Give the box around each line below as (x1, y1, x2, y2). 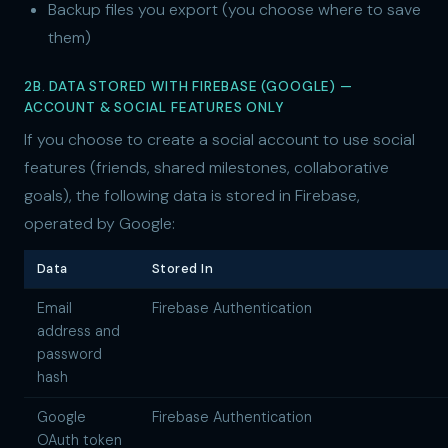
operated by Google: (24, 213, 175, 235)
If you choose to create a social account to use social (24, 129, 415, 151)
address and (36, 322, 120, 341)
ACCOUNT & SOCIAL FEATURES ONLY (24, 99, 284, 117)
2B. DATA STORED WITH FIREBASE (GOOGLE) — (24, 78, 353, 96)
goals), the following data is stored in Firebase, (24, 185, 360, 207)
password (36, 345, 102, 364)
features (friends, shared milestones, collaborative (24, 157, 389, 179)
